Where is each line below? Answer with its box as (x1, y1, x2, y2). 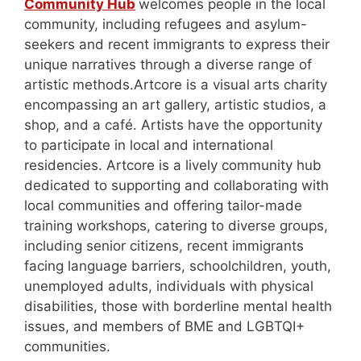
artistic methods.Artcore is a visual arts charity (24, 77, 327, 93)
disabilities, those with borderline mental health (24, 298, 332, 315)
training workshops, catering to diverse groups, (24, 218, 328, 234)
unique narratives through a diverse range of (24, 56, 312, 73)
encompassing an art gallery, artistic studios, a (24, 97, 326, 114)
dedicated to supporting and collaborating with (24, 177, 329, 194)
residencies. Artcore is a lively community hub (24, 157, 322, 174)
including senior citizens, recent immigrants (24, 238, 304, 255)
